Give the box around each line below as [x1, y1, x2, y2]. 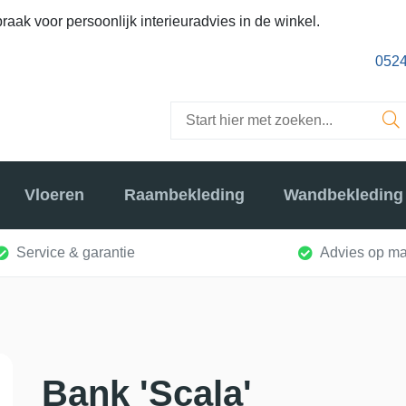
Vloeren [24, 186, 85, 205]
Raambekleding [123, 186, 245, 205]
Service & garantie [16, 244, 135, 260]
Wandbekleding [283, 186, 403, 205]
